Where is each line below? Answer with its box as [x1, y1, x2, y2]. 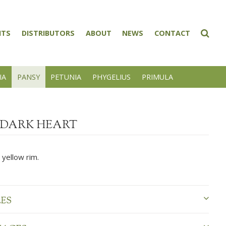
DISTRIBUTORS [22, 28, 75, 38]
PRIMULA [141, 72, 173, 82]
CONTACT [154, 28, 190, 38]
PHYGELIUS [92, 72, 131, 82]
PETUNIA [50, 72, 82, 82]
